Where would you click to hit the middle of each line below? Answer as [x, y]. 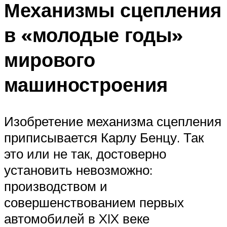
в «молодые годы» [93, 34]
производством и [56, 186]
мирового [50, 59]
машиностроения [86, 84]
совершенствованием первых [94, 202]
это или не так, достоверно [85, 153]
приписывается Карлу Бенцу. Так [104, 137]
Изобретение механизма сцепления [113, 121]
